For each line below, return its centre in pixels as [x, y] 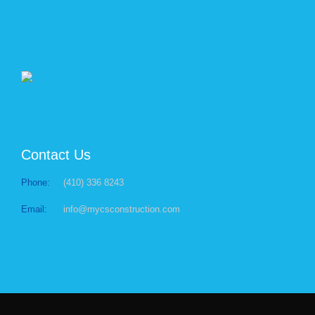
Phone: [36, 183]
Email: [34, 210]
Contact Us [56, 155]
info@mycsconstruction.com [122, 210]
